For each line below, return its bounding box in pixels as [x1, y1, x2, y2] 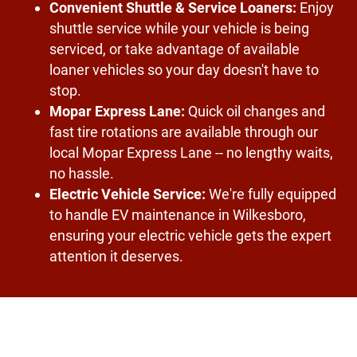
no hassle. [49, 165, 115, 182]
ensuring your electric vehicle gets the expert [49, 227, 332, 245]
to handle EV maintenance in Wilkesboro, [49, 206, 307, 224]
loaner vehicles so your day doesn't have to [49, 61, 320, 79]
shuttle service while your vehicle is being [49, 20, 310, 37]
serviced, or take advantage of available [49, 41, 300, 58]
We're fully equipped [206, 186, 337, 203]
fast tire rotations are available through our [49, 124, 319, 141]
